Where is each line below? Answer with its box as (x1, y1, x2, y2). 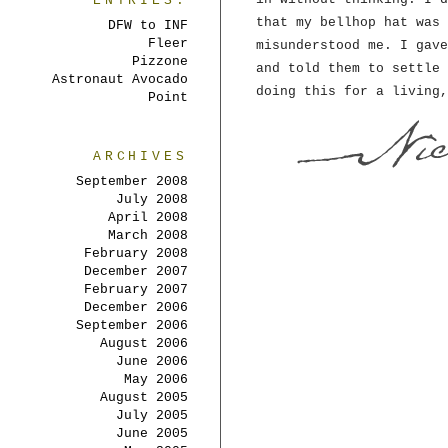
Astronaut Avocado (52, 72, 188, 87)
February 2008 (84, 246, 188, 261)
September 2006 (76, 318, 188, 333)
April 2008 (108, 210, 188, 225)
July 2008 (116, 192, 188, 207)
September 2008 (76, 174, 188, 189)
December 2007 (84, 264, 188, 279)
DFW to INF (108, 18, 188, 33)
